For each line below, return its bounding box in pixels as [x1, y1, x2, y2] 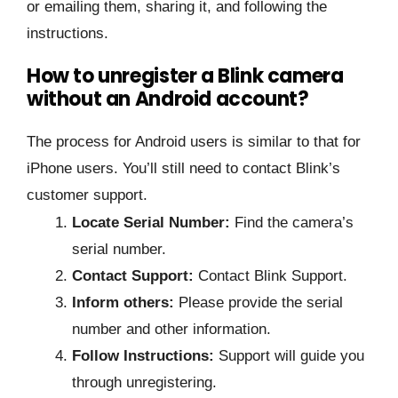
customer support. [27, 187, 147, 204]
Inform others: [72, 294, 174, 312]
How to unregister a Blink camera [27, 62, 344, 91]
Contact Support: [72, 267, 194, 285]
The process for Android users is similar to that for [27, 133, 361, 151]
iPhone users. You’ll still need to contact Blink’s [27, 160, 340, 178]
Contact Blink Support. [194, 267, 347, 285]
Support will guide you [214, 347, 364, 365]
